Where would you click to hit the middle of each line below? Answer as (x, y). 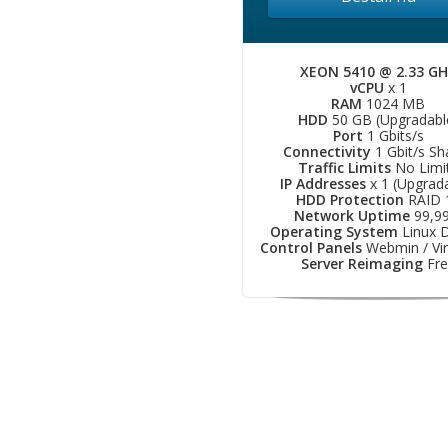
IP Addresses (323, 183)
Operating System (333, 231)
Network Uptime (352, 215)
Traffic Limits (344, 167)
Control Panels (311, 247)
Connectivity (326, 151)
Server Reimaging (361, 263)
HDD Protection (349, 199)
